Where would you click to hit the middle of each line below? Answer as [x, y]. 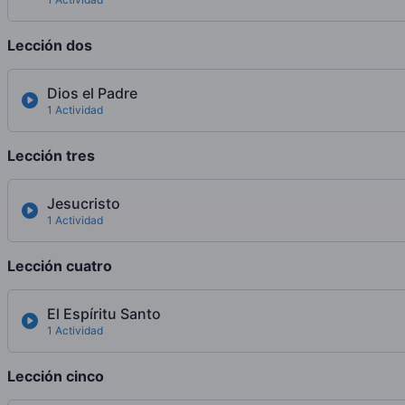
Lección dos [50, 46]
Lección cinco [56, 377]
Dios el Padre [92, 94]
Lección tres [51, 156]
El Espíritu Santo [104, 314]
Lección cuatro [60, 266]
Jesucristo [84, 204]
